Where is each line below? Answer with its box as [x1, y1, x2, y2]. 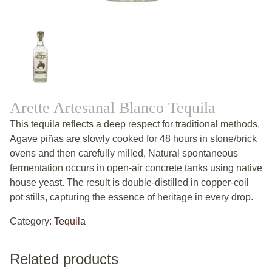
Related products [10, 251, 118, 268]
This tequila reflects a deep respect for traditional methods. [10, 119, 260, 130]
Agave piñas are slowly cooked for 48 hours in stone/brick [10, 134, 257, 144]
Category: [10, 216, 54, 227]
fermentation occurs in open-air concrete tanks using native [10, 163, 262, 174]
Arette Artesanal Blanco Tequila [10, 99, 216, 117]
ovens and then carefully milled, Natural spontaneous [10, 148, 238, 159]
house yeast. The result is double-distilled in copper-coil [10, 177, 249, 188]
